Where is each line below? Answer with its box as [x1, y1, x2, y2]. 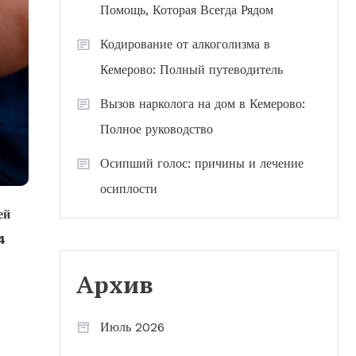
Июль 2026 [100, 319, 164, 335]
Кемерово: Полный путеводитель [100, 62, 283, 77]
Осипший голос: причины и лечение [100, 156, 304, 171]
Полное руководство [100, 122, 213, 137]
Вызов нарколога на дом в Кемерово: [100, 96, 305, 111]
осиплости [100, 181, 157, 196]
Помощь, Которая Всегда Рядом [100, 2, 273, 17]
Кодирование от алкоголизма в [100, 37, 270, 52]
